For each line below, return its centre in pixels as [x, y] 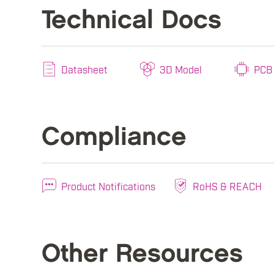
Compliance [114, 138]
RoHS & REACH [227, 186]
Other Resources [142, 254]
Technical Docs [131, 21]
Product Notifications [108, 186]
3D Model [181, 69]
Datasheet [84, 69]
